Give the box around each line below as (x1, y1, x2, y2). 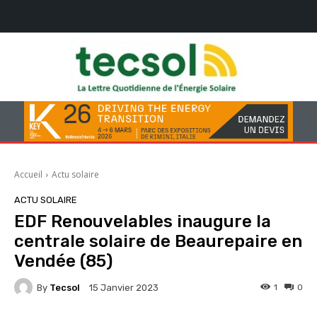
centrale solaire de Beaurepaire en (14, 231, 302, 252)
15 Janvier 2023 (89, 282, 158, 294)
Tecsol (50, 282, 80, 293)
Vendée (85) (14, 251, 113, 272)
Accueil (14, 168, 42, 181)
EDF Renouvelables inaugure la (14, 212, 271, 232)
